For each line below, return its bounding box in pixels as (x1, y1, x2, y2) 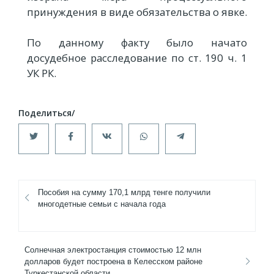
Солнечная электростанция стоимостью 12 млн (24, 245, 201, 255)
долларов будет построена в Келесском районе (24, 257, 202, 267)
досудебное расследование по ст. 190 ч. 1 (27, 51, 247, 65)
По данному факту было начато (27, 35, 247, 50)
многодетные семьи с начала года (38, 199, 166, 209)
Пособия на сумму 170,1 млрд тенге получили (38, 188, 210, 198)
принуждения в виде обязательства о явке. (27, 5, 247, 20)
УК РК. (27, 66, 56, 81)
